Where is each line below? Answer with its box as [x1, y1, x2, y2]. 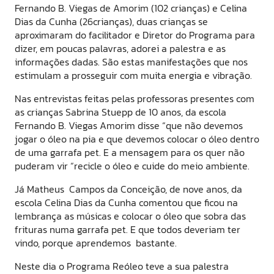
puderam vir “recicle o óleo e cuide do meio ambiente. [15, 158, 250, 174]
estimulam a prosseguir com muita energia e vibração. [15, 68, 252, 83]
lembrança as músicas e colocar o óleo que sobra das [15, 209, 246, 224]
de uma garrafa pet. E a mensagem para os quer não [15, 145, 245, 160]
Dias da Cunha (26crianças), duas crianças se [15, 14, 208, 29]
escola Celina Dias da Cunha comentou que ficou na [15, 195, 238, 210]
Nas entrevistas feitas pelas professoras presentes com [15, 91, 254, 106]
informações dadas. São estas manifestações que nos [15, 54, 248, 70]
